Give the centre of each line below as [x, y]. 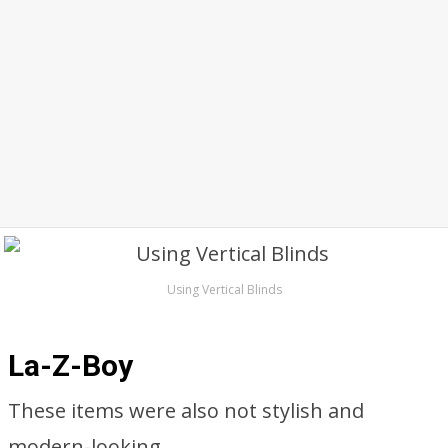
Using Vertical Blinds [224, 289]
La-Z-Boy [70, 365]
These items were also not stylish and [186, 410]
